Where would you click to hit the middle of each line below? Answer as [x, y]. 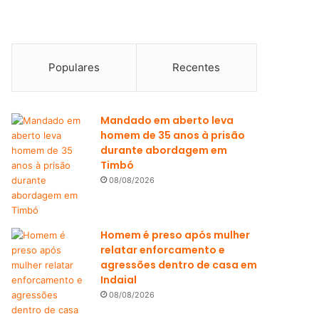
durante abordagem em [164, 150]
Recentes [197, 67]
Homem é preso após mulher [176, 235]
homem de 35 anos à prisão [173, 135]
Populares [74, 67]
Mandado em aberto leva [167, 120]
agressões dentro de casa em [179, 265]
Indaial [119, 280]
